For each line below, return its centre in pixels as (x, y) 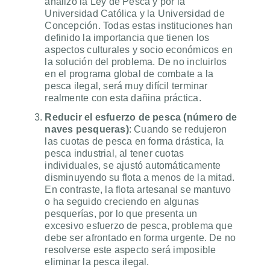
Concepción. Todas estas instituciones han (139, 26)
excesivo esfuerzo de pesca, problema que (139, 226)
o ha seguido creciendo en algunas (122, 202)
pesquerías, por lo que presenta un (121, 214)
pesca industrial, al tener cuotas (115, 154)
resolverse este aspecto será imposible (130, 250)
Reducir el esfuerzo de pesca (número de (141, 118)
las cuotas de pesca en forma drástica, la (134, 142)
